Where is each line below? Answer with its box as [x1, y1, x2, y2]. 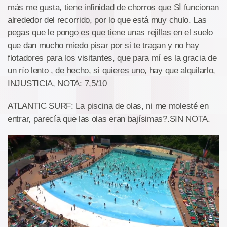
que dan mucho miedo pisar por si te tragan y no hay [8, 41, 199, 51]
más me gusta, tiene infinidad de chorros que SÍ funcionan [8, 3, 219, 13]
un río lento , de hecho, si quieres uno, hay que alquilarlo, [8, 66, 216, 76]
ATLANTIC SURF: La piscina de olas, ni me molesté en [8, 101, 209, 111]
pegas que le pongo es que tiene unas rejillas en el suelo [8, 28, 213, 38]
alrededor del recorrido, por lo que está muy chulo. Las [8, 15, 207, 25]
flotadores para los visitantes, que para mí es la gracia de [8, 53, 217, 63]
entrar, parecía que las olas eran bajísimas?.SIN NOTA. [8, 114, 210, 124]
